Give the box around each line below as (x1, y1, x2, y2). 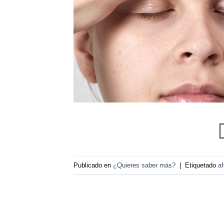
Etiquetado (185, 161, 218, 169)
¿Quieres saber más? (113, 161, 175, 169)
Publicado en (73, 161, 113, 169)
